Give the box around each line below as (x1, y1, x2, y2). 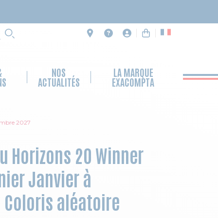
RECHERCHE (11, 33, 60, 48)
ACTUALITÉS (37, 75, 80, 88)
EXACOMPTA (112, 75, 155, 88)
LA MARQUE (113, 65, 153, 78)
